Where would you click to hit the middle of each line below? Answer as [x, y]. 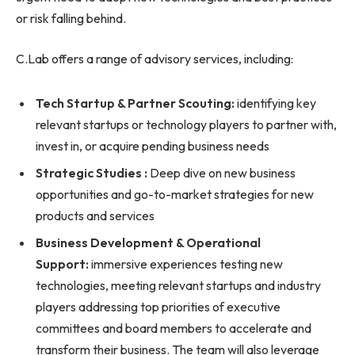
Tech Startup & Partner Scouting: [135, 103]
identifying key [275, 103]
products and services [95, 215]
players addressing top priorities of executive [158, 306]
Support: [63, 263]
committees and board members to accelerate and [174, 328]
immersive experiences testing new [187, 263]
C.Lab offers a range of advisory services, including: [155, 59]
